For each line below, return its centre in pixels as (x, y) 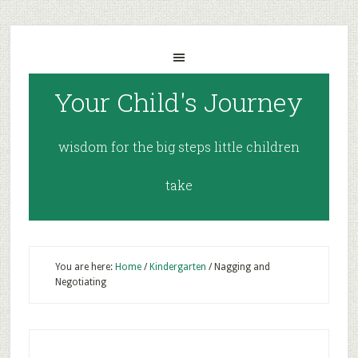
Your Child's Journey (179, 102)
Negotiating (80, 282)
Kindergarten (177, 267)
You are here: (85, 267)
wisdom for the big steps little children (179, 147)
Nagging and (241, 267)
